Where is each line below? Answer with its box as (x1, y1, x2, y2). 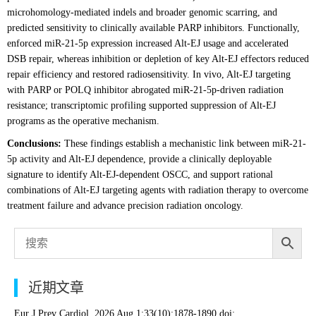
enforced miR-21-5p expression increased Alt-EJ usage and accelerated (7, 38, 288, 49)
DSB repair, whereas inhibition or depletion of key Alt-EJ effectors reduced (7, 54, 309, 64)
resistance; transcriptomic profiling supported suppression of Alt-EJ (7, 100, 276, 111)
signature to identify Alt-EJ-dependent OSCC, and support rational (7, 169, 273, 180)
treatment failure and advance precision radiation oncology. (7, 200, 243, 211)
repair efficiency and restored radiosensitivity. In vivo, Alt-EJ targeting (7, 69, 291, 80)
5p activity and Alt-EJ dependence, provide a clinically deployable (7, 154, 272, 164)
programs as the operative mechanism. (7, 116, 159, 126)
